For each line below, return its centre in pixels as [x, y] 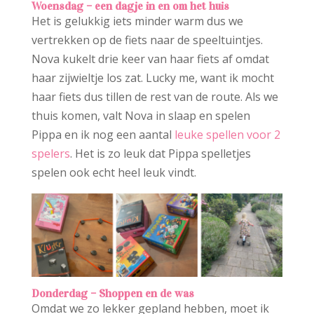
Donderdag [59, 293]
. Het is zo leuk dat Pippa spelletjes [160, 153]
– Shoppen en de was [142, 293]
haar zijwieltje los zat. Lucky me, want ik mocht [152, 77]
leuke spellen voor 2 [227, 134]
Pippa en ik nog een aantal [103, 134]
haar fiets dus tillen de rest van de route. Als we [155, 96]
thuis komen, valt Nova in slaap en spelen [141, 115]
